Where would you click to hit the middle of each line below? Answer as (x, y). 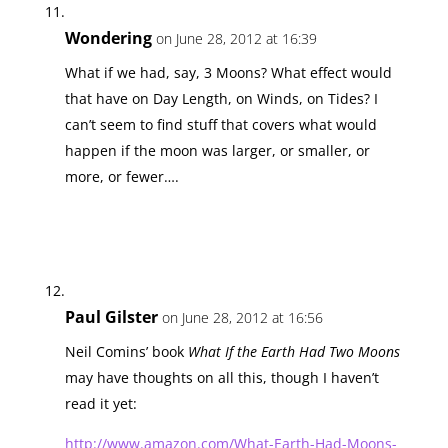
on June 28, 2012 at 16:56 (242, 317)
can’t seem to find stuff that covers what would (220, 124)
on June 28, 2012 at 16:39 (236, 38)
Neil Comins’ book (126, 351)
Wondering (108, 37)
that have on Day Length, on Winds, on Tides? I (221, 98)
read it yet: (100, 403)
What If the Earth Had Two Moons (293, 351)
